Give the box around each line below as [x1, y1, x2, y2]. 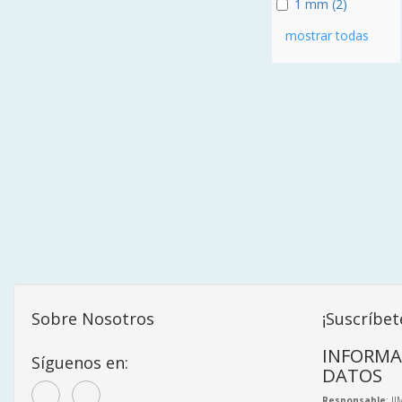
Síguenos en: [31, 351, 128, 373]
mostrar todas [284, 27, 369, 45]
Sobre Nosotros [31, 307, 154, 329]
